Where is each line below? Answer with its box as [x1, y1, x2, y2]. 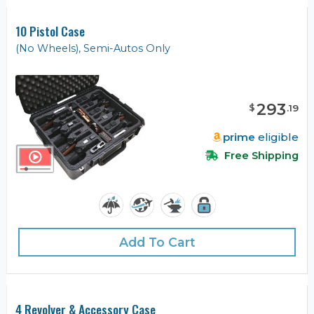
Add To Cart [118, 235, 196, 250]
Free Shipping [221, 149, 299, 163]
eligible [255, 130, 299, 144]
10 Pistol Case [15, 21, 85, 40]
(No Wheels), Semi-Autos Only [15, 41, 170, 55]
